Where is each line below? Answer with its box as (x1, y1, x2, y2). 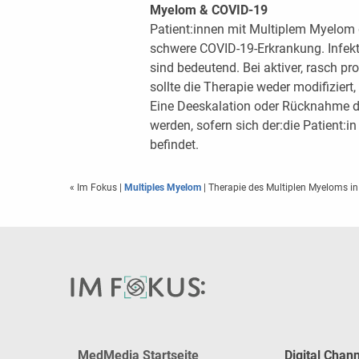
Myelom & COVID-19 (149, 2, 268, 18)
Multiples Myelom (124, 181, 201, 193)
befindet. (149, 136, 199, 152)
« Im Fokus (70, 181, 119, 193)
